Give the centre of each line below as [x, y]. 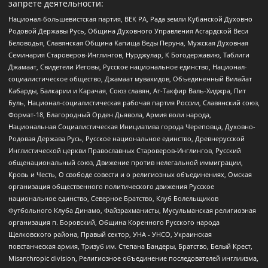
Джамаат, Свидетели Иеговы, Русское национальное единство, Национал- [128, 66]
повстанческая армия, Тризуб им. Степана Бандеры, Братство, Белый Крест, [130, 246]
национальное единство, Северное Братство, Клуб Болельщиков [113, 198]
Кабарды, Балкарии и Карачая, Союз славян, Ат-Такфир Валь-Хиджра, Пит [127, 90]
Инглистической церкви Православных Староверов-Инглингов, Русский [125, 150]
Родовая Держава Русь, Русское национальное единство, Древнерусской [127, 138]
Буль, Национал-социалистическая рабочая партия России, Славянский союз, [134, 102]
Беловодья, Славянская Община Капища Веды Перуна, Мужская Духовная [128, 42]
